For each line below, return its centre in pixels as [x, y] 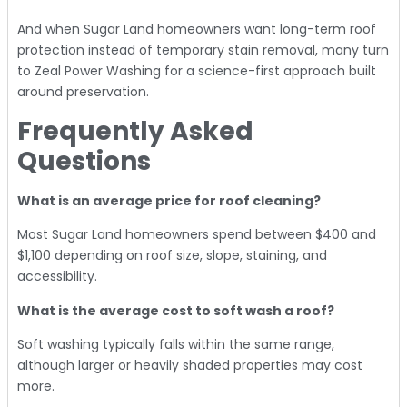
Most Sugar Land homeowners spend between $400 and [197, 235]
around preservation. [83, 92]
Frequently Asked [135, 131]
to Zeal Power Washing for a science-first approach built [197, 71]
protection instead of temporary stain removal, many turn [203, 50]
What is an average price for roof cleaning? [169, 200]
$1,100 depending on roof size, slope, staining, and [172, 256]
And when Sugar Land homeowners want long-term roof [197, 30]
